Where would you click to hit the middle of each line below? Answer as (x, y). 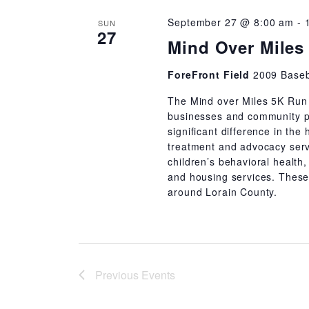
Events (158, 275)
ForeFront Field (210, 74)
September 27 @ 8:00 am (231, 22)
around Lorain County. (223, 192)
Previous (118, 275)
